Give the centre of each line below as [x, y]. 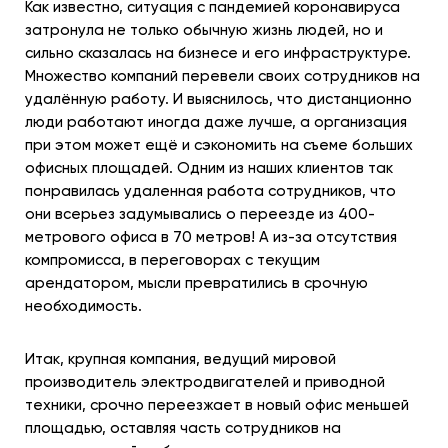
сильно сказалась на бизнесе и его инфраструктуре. [218, 53]
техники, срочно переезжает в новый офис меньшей [217, 405]
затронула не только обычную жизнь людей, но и [204, 30]
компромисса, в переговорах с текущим [172, 260]
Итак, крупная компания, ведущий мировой [180, 359]
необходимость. [83, 306]
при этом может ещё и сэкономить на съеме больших [219, 145]
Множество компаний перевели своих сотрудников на [222, 76]
